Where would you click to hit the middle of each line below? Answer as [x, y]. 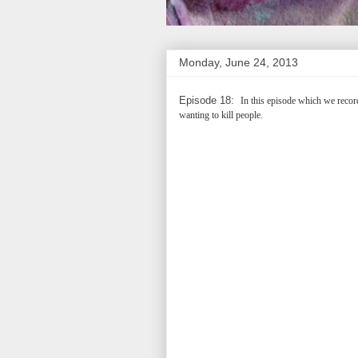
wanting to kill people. [222, 115]
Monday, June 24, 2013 [239, 62]
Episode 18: [210, 100]
